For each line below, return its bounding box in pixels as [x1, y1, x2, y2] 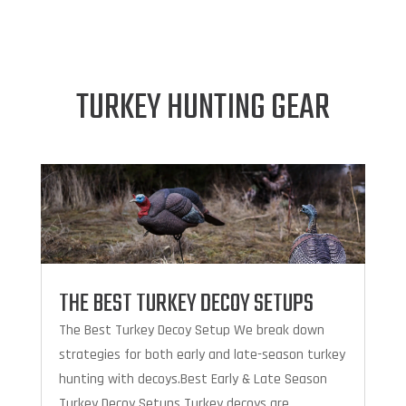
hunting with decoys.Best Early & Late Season [58, 370, 327, 390]
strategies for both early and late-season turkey [58, 345, 345, 365]
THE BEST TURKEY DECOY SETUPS [58, 285, 314, 324]
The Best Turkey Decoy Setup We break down [58, 321, 324, 341]
